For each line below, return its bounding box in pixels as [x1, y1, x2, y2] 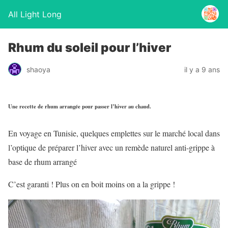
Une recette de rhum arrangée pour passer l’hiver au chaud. [8, 102, 151, 110]
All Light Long [8, 9, 62, 19]
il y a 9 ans [184, 65, 220, 74]
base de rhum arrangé [8, 156, 77, 167]
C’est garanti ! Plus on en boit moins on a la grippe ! [8, 178, 175, 189]
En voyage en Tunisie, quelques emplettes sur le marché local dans [8, 127, 220, 138]
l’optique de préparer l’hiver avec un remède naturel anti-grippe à [8, 141, 215, 153]
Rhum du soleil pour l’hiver [8, 40, 171, 55]
